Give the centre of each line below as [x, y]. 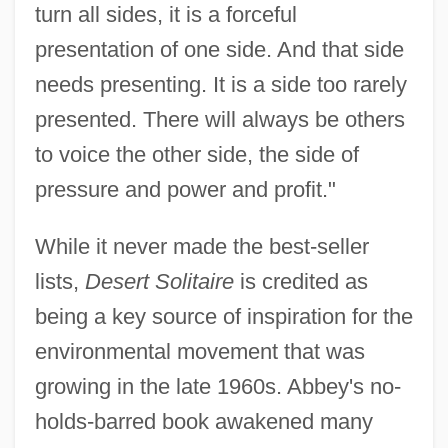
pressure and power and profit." [185, 190]
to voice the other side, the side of [196, 155]
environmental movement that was [199, 352]
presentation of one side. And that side [219, 50]
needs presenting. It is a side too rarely [220, 85]
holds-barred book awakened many [203, 422]
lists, [59, 282]
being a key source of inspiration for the [223, 317]
